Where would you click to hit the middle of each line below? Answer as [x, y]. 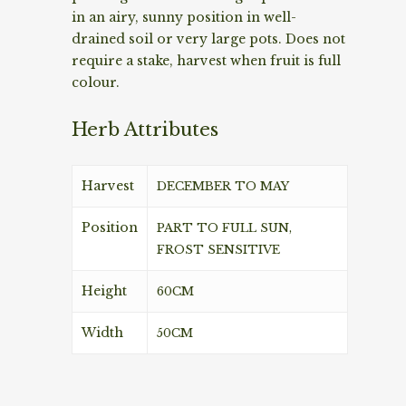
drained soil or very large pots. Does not [208, 39]
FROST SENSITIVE [218, 249]
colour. [96, 82]
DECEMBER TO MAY [223, 186]
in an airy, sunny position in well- [184, 17]
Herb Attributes [145, 129]
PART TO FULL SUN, [224, 227]
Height [104, 290]
